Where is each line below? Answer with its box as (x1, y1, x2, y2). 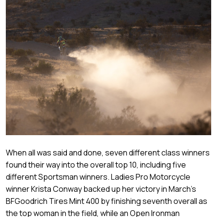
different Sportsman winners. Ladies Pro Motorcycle (6, 171, 190, 182)
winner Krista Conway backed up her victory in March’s (6, 183, 196, 194)
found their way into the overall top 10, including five (6, 159, 186, 170)
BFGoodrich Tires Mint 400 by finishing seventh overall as (6, 195, 207, 206)
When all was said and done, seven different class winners (6, 147, 210, 158)
